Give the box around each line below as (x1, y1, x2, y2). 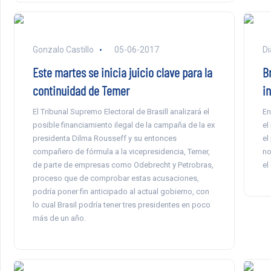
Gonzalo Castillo (32, 45, 94, 54)
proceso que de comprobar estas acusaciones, (32, 174, 199, 183)
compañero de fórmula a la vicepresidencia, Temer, (32, 147, 210, 156)
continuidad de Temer (32, 82, 129, 98)
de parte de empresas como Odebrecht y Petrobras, (32, 160, 214, 169)
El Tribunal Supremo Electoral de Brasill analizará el (32, 107, 209, 116)
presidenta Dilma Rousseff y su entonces (32, 134, 177, 143)
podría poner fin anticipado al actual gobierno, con (32, 187, 209, 196)
